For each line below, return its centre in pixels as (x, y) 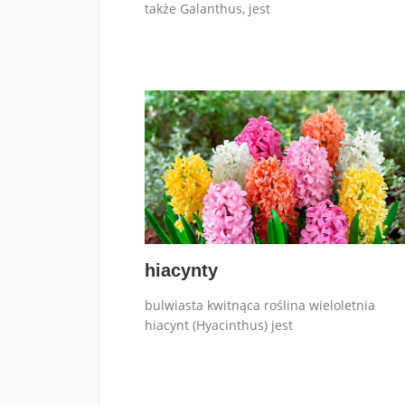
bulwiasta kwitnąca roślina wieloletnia (259, 305)
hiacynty (181, 270)
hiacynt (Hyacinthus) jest (218, 325)
